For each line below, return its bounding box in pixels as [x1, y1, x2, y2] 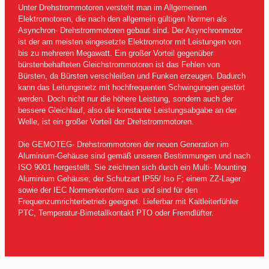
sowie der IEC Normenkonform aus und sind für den [17, 186, 198, 195]
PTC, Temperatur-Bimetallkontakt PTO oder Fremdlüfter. [17, 208, 214, 218]
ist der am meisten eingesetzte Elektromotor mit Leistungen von [17, 37, 241, 47]
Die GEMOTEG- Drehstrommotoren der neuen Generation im [17, 140, 229, 150]
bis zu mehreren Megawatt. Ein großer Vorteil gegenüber [17, 49, 213, 58]
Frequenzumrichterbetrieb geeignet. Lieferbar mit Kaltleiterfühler [17, 197, 238, 207]
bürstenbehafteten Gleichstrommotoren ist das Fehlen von [17, 60, 220, 70]
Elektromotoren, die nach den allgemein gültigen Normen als [17, 14, 227, 24]
